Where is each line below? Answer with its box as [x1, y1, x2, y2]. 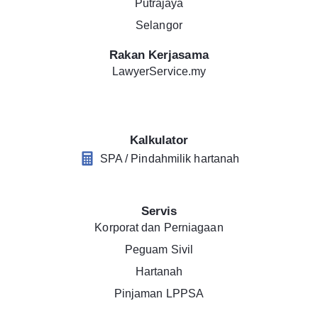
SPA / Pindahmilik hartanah [99, 152, 240, 165]
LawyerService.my [111, 65, 207, 78]
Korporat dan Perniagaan [94, 221, 224, 234]
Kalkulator [129, 133, 189, 148]
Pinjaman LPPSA [114, 287, 204, 300]
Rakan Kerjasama [109, 48, 209, 62]
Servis [141, 204, 177, 219]
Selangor [136, 19, 182, 32]
